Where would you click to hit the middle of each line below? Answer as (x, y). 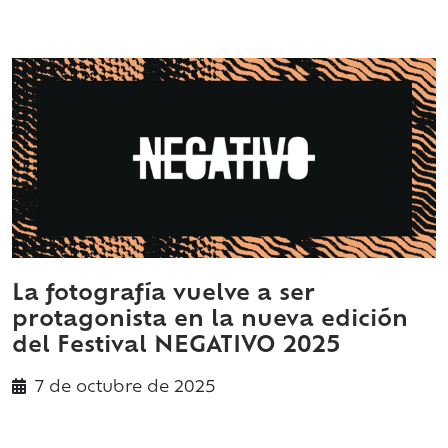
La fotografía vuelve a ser (163, 295)
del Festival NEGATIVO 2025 (176, 347)
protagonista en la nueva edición (210, 321)
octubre (109, 388)
